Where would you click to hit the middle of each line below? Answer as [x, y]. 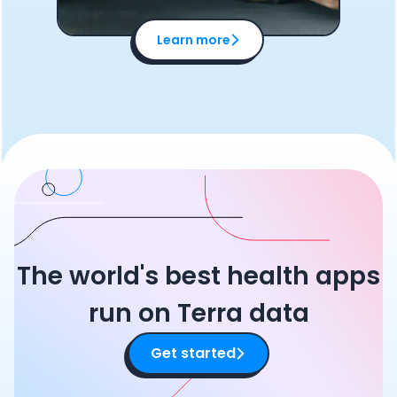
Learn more [193, 40]
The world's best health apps [198, 276]
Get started [193, 353]
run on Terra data [198, 313]
